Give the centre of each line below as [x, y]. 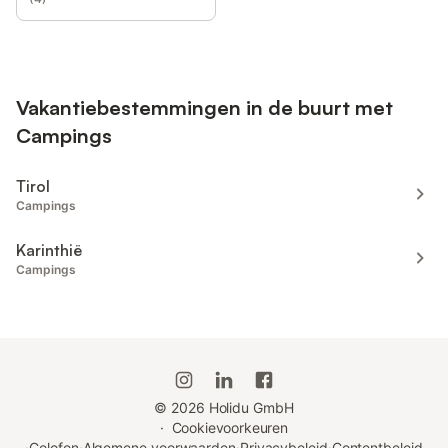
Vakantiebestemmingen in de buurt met [204, 107]
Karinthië [49, 249]
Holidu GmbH [249, 407]
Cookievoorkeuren [230, 427]
